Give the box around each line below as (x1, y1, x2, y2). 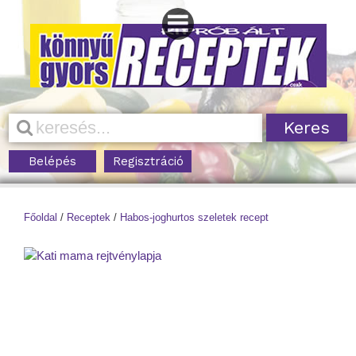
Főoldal (24, 211, 57, 223)
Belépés (29, 154, 77, 168)
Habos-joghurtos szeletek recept (120, 211, 269, 223)
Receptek (67, 211, 110, 223)
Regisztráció (112, 154, 184, 168)
